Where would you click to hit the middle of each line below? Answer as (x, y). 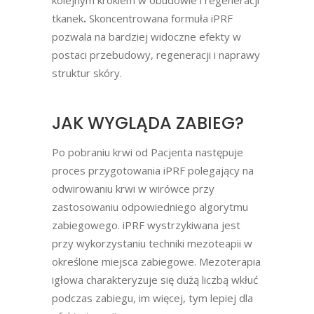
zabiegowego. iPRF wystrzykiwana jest (146, 225)
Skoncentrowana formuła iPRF (159, 18)
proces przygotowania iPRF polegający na (153, 170)
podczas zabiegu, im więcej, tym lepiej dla (152, 298)
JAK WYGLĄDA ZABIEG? (148, 123)
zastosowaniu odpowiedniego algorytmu (150, 206)
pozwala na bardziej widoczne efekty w (146, 36)
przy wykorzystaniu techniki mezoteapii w (152, 243)
